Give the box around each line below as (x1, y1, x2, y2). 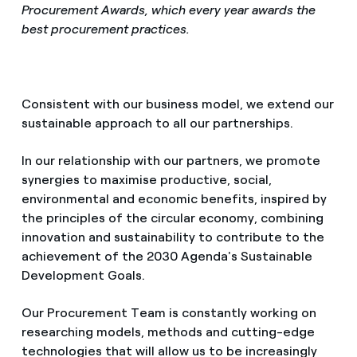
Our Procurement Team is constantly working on (21, 305, 316, 321)
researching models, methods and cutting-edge (21, 324, 315, 340)
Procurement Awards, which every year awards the (21, 2, 316, 18)
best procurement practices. (21, 22, 190, 37)
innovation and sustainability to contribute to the (21, 229, 324, 245)
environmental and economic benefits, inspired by (21, 191, 327, 207)
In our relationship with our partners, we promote (21, 153, 320, 169)
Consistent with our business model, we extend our (21, 96, 334, 112)
